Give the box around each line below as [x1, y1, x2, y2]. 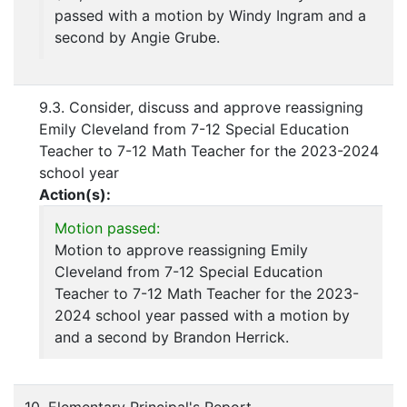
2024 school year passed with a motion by [55, 306, 350, 325]
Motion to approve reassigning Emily [55, 241, 308, 260]
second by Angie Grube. [55, 28, 220, 47]
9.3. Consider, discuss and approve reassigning [39, 98, 363, 117]
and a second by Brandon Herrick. [55, 328, 289, 347]
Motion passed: [55, 219, 160, 238]
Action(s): [39, 185, 111, 204]
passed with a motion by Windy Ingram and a [55, 6, 366, 25]
